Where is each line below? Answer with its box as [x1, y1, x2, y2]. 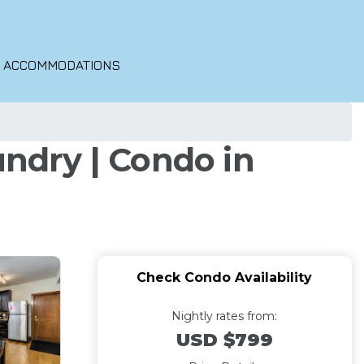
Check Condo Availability [136, 270, 313, 285]
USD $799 [175, 329, 273, 351]
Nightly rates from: [171, 309, 278, 323]
